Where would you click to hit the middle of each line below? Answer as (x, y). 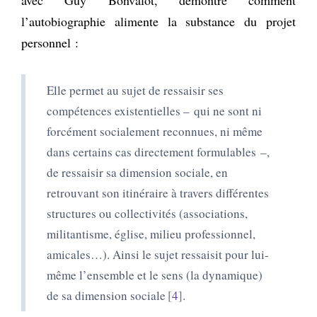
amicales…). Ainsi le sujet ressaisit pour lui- (158, 254)
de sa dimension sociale (106, 295)
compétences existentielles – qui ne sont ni (154, 110)
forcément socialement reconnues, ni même (155, 131)
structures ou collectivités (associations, (147, 213)
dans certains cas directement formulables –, (158, 151)
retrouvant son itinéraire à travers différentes (158, 192)
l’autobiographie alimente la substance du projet (158, 21)
